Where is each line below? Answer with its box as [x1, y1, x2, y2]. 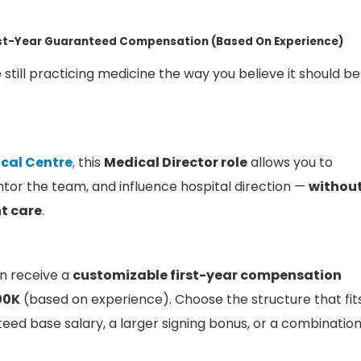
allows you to [247, 152, 333, 172]
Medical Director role [104, 152, 247, 172]
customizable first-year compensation [73, 265, 342, 284]
